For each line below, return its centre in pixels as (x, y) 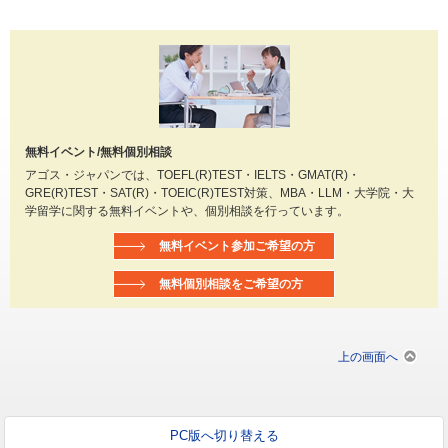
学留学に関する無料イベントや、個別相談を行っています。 (187, 211)
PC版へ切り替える (224, 436)
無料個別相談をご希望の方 (230, 284)
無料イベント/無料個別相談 (98, 151)
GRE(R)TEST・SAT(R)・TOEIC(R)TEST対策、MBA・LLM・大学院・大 (219, 193)
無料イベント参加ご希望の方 (236, 246)
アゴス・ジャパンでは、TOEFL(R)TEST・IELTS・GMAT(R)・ (192, 175)
